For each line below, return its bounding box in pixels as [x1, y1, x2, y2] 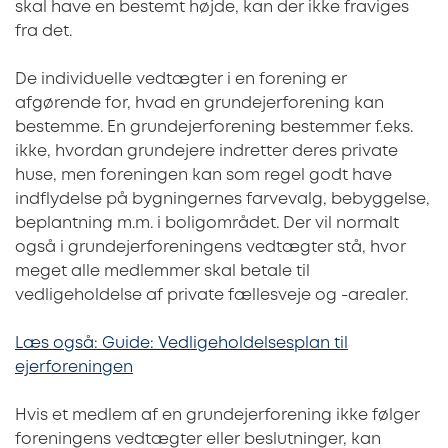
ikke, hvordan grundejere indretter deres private [15, 143, 398, 159]
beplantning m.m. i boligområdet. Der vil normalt [15, 215, 399, 231]
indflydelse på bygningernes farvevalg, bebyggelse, [15, 191, 430, 207]
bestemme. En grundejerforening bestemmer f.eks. [15, 119, 413, 135]
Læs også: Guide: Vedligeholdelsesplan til [15, 335, 348, 351]
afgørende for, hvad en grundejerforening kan [15, 95, 384, 111]
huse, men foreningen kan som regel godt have [15, 167, 392, 183]
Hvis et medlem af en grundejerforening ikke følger [15, 407, 420, 423]
